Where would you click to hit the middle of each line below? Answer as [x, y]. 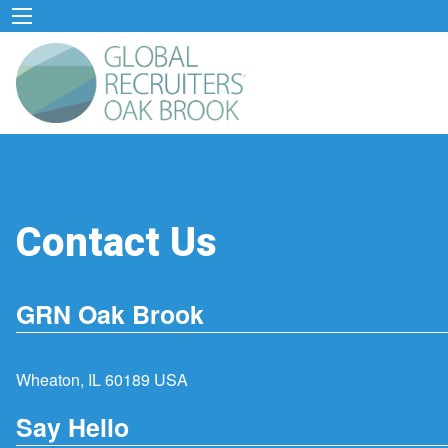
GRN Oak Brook [110, 314]
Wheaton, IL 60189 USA [102, 380]
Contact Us [116, 243]
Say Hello [72, 426]
